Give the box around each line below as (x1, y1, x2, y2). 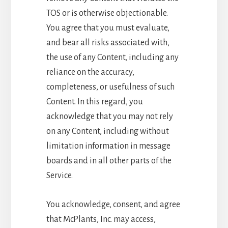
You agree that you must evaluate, (46, 23, 169, 33)
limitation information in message (46, 141, 170, 151)
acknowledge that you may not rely (46, 111, 173, 121)
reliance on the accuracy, (46, 67, 134, 77)
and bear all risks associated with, (46, 38, 169, 47)
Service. (46, 170, 73, 180)
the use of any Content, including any (46, 52, 179, 62)
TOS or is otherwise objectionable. (46, 8, 168, 18)
